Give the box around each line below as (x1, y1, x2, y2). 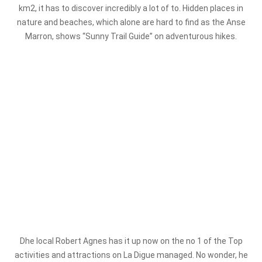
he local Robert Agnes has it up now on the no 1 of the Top (25, 236, 243, 246)
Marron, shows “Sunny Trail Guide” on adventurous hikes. (25, 32, 237, 41)
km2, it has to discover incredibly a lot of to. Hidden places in (19, 4, 243, 13)
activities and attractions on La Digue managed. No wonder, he (14, 250, 248, 260)
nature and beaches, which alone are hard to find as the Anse (16, 18, 246, 27)
